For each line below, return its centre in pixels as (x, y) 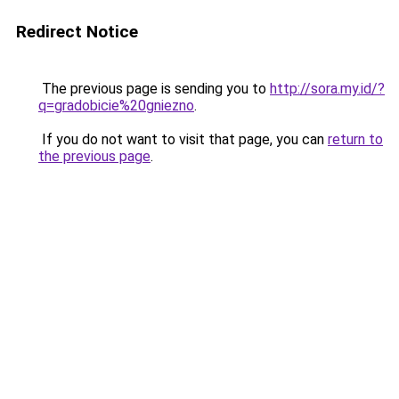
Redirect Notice (77, 32)
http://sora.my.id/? (327, 89)
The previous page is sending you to (154, 89)
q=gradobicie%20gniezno (116, 106)
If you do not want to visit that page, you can (183, 139)
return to (355, 139)
